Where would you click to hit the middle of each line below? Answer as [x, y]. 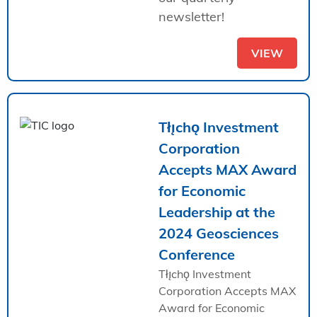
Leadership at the [217, 212]
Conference [197, 254]
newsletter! [191, 16]
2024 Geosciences [219, 233]
